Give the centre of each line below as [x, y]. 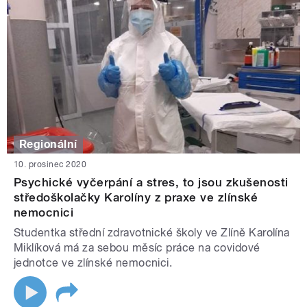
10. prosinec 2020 [50, 165]
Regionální [48, 145]
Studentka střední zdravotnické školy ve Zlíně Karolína [152, 233]
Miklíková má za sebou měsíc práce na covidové [137, 248]
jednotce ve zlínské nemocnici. [95, 263]
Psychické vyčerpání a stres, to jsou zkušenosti [151, 183]
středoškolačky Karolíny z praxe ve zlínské [136, 198]
